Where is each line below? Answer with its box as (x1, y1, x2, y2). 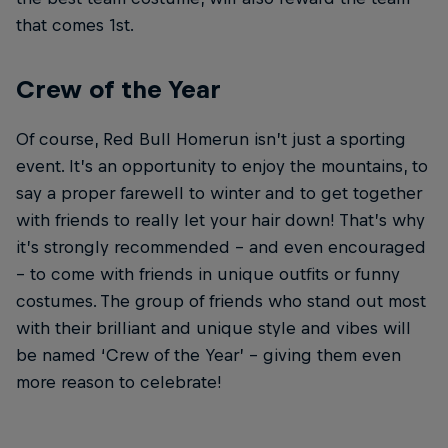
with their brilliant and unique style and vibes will (16, 317, 411, 338)
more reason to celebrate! (16, 371, 222, 392)
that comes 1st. (16, 14, 134, 35)
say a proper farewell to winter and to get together (16, 182, 422, 203)
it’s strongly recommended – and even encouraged (16, 236, 426, 257)
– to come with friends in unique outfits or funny (16, 263, 400, 284)
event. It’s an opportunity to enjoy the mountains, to (16, 155, 428, 176)
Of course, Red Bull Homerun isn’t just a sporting (16, 128, 406, 149)
